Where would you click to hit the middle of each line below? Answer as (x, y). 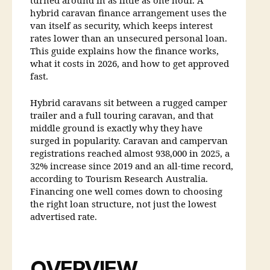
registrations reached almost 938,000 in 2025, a (130, 154)
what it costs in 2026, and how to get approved (130, 64)
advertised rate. (64, 217)
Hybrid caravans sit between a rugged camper (129, 103)
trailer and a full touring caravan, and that (122, 116)
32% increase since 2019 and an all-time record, (132, 166)
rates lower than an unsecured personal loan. (129, 39)
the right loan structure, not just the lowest (123, 204)
